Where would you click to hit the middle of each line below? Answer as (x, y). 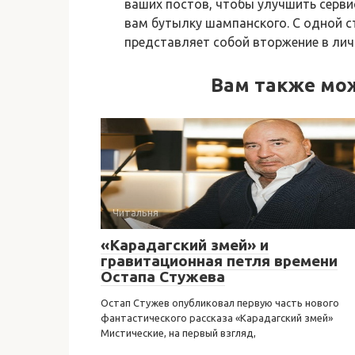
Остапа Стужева (163, 276)
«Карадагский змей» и (185, 244)
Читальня (136, 212)
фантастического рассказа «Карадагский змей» (217, 317)
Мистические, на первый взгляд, (178, 332)
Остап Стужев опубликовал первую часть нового (220, 302)
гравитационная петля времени (219, 260)
